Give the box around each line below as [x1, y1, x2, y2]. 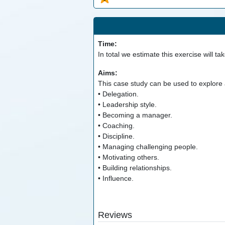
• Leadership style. [97, 100, 157, 109]
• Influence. [97, 174, 134, 183]
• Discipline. [97, 132, 135, 141]
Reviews [97, 210, 132, 220]
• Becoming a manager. [97, 111, 172, 120]
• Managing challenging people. [97, 143, 198, 151]
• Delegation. [97, 90, 139, 98]
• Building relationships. [97, 164, 172, 172]
